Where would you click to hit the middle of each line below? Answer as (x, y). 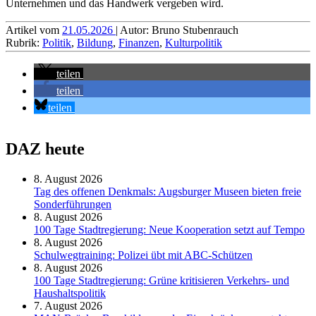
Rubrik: (24, 43)
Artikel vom (34, 30)
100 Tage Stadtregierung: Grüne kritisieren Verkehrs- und (162, 281)
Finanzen (139, 43)
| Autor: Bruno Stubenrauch (177, 30)
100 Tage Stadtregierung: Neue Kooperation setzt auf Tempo (169, 230)
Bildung (95, 43)
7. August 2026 (68, 306)
